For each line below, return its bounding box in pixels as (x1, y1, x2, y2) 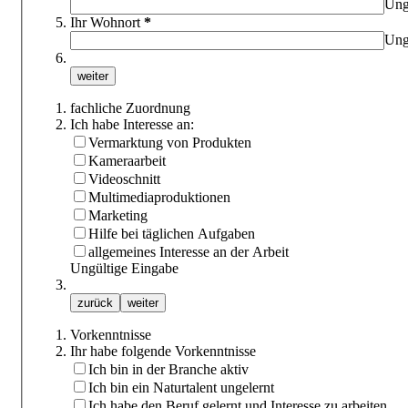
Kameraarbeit (88, 152, 166, 168)
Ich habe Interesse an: (70, 116, 194, 132)
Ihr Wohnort (70, 14, 140, 30)
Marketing (88, 207, 148, 223)
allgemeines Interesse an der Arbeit (88, 243, 289, 260)
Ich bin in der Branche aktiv (88, 361, 249, 377)
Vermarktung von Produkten (88, 134, 251, 150)
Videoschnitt (88, 170, 160, 187)
